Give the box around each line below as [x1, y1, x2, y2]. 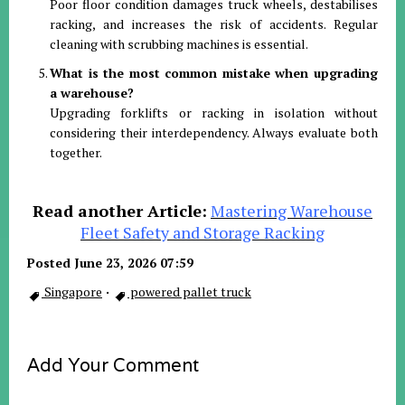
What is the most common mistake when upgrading [50, 64, 378, 81]
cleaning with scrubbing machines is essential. [50, 35, 308, 52]
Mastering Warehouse [211, 200, 372, 221]
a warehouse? [50, 84, 134, 101]
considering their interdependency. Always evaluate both [50, 124, 378, 141]
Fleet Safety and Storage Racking [80, 221, 325, 243]
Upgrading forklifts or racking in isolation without [50, 104, 378, 121]
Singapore [42, 283, 102, 300]
